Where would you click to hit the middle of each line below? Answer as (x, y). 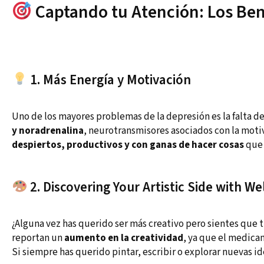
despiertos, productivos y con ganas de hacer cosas (128, 145)
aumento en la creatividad (124, 238)
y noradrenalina (48, 131)
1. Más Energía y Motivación (109, 80)
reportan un (38, 238)
